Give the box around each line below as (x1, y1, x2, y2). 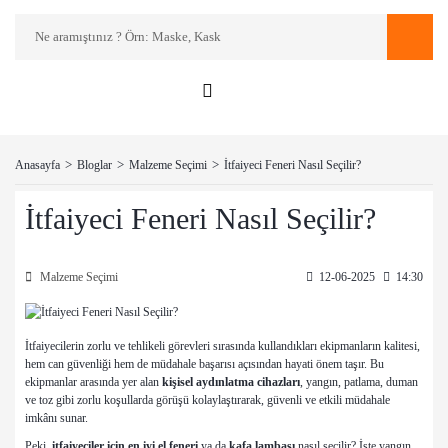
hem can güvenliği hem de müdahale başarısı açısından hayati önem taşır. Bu (25, 357, 384, 372)
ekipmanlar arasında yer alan (25, 375, 162, 390)
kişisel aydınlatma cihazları (162, 375, 300, 390)
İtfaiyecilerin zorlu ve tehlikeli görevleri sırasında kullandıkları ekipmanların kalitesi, (25, 339, 420, 354)
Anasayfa (15, 157, 60, 172)
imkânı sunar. (25, 411, 88, 426)
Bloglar (77, 157, 112, 172)
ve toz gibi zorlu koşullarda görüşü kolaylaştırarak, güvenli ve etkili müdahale (25, 393, 390, 408)
